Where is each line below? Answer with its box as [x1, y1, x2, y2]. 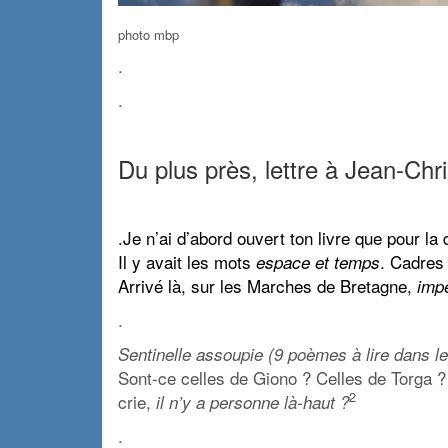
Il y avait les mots [118, 248, 256, 274]
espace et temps [256, 249, 380, 274]
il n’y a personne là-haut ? [156, 389, 349, 414]
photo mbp [118, 24, 179, 44]
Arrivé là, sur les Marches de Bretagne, [118, 272, 417, 298]
